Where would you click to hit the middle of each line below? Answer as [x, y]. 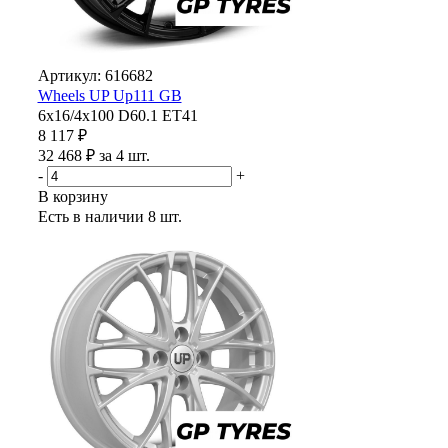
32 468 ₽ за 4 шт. [93, 155]
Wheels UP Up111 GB [109, 95]
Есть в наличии [90, 216]
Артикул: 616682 [95, 75]
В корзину [72, 196]
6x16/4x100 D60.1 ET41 [117, 115]
